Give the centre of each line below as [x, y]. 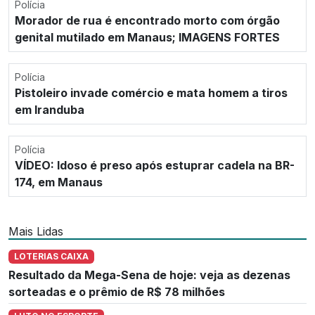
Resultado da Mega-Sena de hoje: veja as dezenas [149, 275]
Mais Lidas [36, 232]
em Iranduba [50, 110]
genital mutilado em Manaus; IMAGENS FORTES [147, 38]
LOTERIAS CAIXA [51, 257]
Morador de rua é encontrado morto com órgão [147, 21]
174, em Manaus [59, 182]
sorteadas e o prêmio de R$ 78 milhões [117, 292]
